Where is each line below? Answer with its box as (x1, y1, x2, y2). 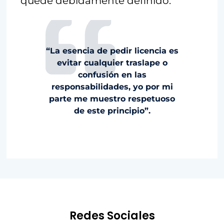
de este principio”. (73, 105, 150, 115)
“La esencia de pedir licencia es (45, 45, 178, 55)
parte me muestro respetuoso (49, 93, 175, 103)
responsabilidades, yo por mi (51, 81, 173, 91)
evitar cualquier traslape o (56, 57, 167, 67)
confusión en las (77, 69, 146, 79)
